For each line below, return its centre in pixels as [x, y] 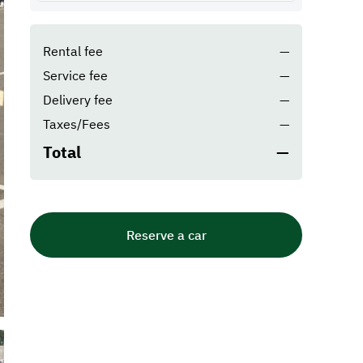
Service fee [76, 75]
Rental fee [73, 51]
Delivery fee [78, 100]
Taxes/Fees [77, 124]
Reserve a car [166, 235]
